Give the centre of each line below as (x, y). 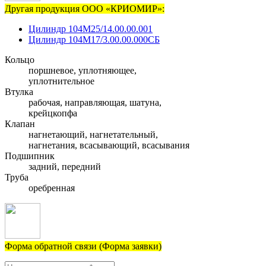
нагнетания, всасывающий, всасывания (109, 145)
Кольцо (20, 60)
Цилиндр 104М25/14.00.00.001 (91, 29)
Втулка (19, 92)
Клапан (20, 124)
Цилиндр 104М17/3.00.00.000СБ (94, 40)
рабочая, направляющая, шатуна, (95, 103)
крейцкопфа (53, 113)
